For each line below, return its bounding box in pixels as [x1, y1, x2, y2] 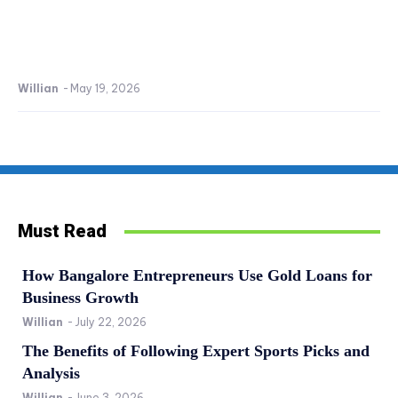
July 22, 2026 [75, 315, 147, 330]
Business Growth [22, 289, 139, 307]
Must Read [18, 220, 107, 243]
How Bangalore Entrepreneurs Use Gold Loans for [22, 267, 372, 285]
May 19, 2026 [70, 82, 140, 96]
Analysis [22, 364, 80, 383]
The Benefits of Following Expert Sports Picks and [22, 342, 370, 361]
